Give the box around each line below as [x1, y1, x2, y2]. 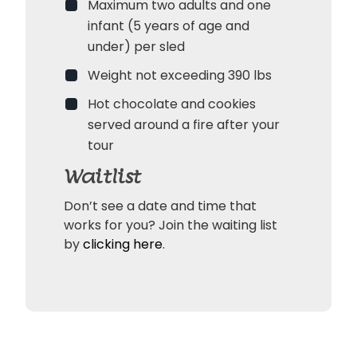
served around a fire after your [88, 116, 280, 134]
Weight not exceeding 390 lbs [88, 66, 272, 84]
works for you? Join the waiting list [64, 216, 277, 234]
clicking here [83, 235, 163, 253]
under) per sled [88, 37, 185, 56]
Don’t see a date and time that [64, 197, 257, 215]
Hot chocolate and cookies [88, 95, 256, 113]
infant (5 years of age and [88, 17, 249, 35]
